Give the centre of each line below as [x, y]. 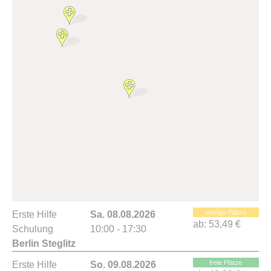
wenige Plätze [226, 212]
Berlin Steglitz [44, 243]
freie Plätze [226, 263]
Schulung [33, 229]
